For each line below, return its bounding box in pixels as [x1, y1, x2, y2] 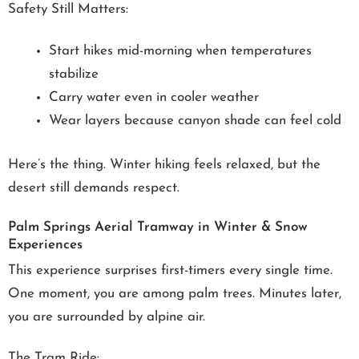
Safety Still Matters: [8, 2, 128, 17]
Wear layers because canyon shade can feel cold [49, 114, 341, 128]
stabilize [49, 67, 99, 82]
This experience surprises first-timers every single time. [8, 263, 333, 277]
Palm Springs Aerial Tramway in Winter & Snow [8, 220, 308, 234]
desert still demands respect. [8, 180, 179, 195]
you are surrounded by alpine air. [8, 309, 205, 324]
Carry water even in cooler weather [49, 91, 259, 105]
